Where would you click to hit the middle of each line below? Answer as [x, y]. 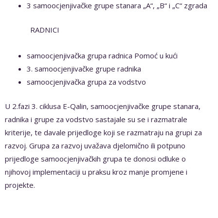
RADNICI [32, 29]
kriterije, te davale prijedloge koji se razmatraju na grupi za [103, 132]
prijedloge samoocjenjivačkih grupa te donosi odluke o [95, 158]
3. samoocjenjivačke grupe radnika [84, 69]
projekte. [20, 185]
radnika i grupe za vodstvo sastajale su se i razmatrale [96, 119]
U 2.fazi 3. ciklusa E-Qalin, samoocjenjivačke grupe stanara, [103, 106]
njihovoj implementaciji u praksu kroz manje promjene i [96, 172]
